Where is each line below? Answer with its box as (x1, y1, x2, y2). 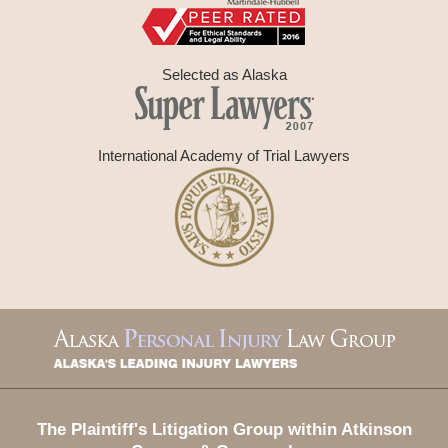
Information (223, 335, 307, 355)
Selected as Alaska (161, 67, 287, 84)
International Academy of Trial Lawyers (98, 148, 350, 164)
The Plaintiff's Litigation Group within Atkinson (36, 419, 412, 439)
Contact (223, 310, 281, 330)
